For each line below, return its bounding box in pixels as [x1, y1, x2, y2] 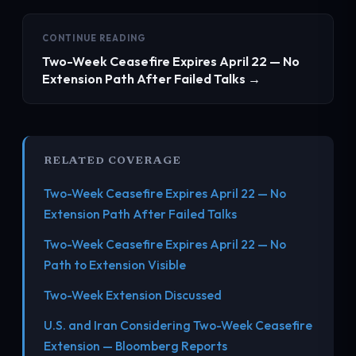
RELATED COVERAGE [44, 156, 181, 167]
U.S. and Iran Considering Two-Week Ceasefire [44, 317, 312, 334]
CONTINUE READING [42, 33, 147, 44]
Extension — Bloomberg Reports [44, 338, 227, 354]
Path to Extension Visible [44, 257, 186, 273]
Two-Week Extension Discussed [44, 287, 222, 304]
